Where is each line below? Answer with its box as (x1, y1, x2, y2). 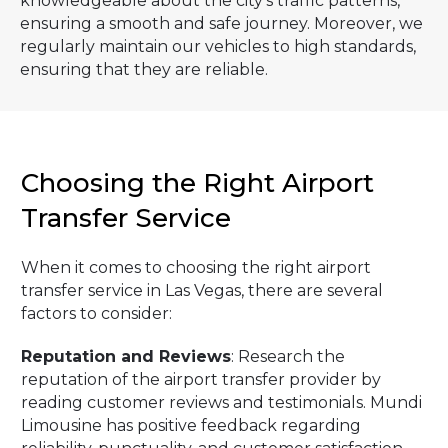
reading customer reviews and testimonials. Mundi (21, 393, 422, 412)
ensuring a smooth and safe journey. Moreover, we (20, 14, 423, 33)
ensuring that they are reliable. (20, 60, 268, 79)
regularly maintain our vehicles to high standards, (20, 37, 416, 56)
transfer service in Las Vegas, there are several (21, 281, 383, 300)
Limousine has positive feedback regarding (21, 416, 361, 435)
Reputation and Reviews (21, 347, 231, 366)
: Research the (231, 347, 345, 366)
